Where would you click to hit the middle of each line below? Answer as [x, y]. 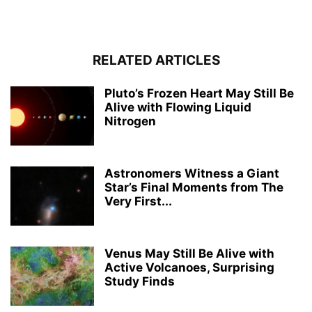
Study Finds [140, 281]
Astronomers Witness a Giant [192, 173]
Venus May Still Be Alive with [189, 253]
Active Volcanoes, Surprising [189, 267]
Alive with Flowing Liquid [178, 107]
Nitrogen [130, 121]
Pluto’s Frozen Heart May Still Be [199, 93]
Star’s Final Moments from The [194, 187]
